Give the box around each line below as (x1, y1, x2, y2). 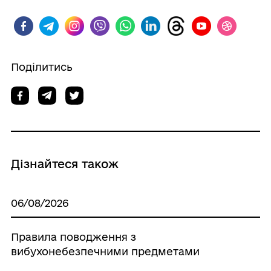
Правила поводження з (10, 231, 136, 243)
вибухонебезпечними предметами (10, 246, 200, 258)
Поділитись (10, 61, 73, 73)
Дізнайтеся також (10, 157, 119, 171)
